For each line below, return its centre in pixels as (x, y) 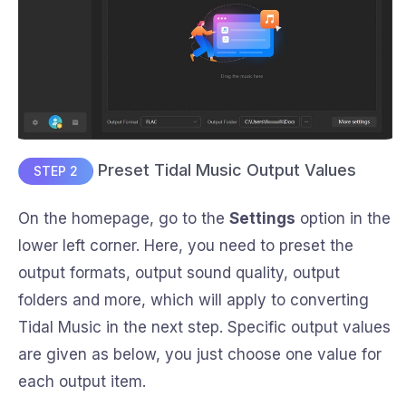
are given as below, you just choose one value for (200, 355)
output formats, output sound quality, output (179, 273)
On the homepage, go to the (124, 219)
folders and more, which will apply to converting (193, 300)
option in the (343, 219)
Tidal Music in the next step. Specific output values (204, 328)
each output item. (82, 382)
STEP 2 (56, 171)
